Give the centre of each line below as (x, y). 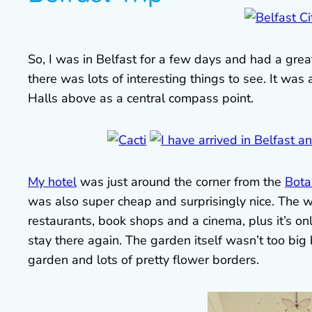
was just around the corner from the (181, 182)
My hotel (52, 182)
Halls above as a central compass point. (141, 99)
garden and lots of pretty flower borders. (143, 260)
